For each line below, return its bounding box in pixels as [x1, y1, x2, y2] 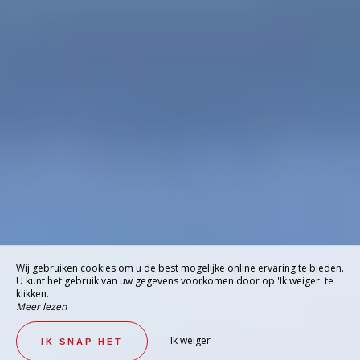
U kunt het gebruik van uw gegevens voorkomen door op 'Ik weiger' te [16, 274, 333, 288]
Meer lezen [16, 300, 67, 313]
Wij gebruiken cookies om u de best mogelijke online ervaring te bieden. [16, 261, 344, 275]
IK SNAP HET [41, 337, 123, 346]
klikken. [16, 287, 49, 301]
